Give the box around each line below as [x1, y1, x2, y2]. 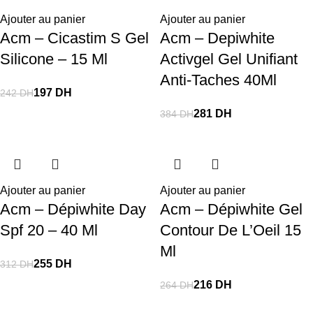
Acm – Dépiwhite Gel [160, 201, 303, 218]
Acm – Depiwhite [160, 29, 275, 47]
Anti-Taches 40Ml [160, 71, 277, 89]
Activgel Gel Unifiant [160, 50, 298, 68]
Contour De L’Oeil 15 [160, 221, 301, 239]
